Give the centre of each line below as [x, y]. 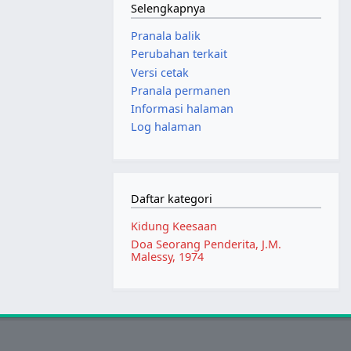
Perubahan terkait [179, 54]
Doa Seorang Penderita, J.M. [206, 244]
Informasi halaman [182, 108]
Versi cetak [159, 72]
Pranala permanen [180, 90]
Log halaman [166, 127]
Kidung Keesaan [174, 226]
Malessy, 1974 [167, 257]
